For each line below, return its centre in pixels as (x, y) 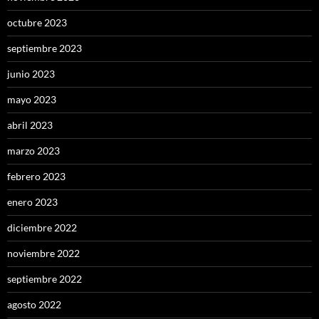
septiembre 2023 (45, 48)
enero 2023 (32, 202)
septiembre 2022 (45, 279)
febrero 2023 (36, 177)
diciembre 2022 (42, 228)
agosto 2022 (34, 305)
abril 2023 (30, 125)
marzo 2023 (33, 151)
